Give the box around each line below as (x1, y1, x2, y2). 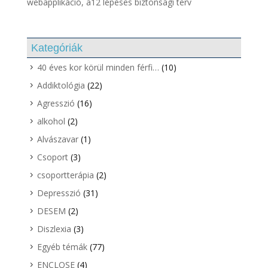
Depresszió (36, 187, 81, 199)
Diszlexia (36, 223, 71, 235)
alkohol (36, 115, 65, 127)
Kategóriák (31, 42, 83, 54)
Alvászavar (36, 133, 78, 145)
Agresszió (36, 98, 75, 109)
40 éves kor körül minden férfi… (36, 62, 159, 74)
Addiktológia (36, 80, 85, 92)
